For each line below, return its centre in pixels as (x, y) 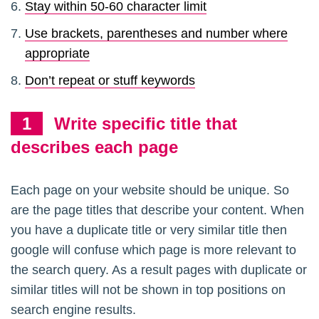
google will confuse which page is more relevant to (153, 250)
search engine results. (73, 310)
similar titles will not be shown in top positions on (148, 290)
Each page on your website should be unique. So (150, 190)
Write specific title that (146, 124)
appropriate (57, 54)
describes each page (94, 147)
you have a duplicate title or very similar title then (149, 230)
